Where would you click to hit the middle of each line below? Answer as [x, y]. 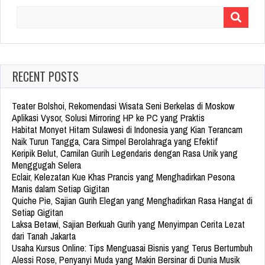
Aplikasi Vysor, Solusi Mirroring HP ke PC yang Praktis [108, 117]
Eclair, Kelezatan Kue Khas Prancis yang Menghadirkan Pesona [123, 177]
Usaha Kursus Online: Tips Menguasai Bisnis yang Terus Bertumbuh [132, 248]
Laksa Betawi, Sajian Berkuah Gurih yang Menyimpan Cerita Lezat [128, 224]
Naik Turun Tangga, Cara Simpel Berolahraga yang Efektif [115, 141]
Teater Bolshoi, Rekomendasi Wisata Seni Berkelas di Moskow [123, 106]
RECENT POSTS [46, 76]
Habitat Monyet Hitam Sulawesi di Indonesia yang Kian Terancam [127, 129]
